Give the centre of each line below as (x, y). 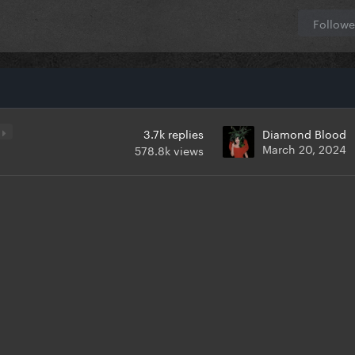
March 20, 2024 (304, 149)
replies (186, 134)
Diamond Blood (304, 134)
